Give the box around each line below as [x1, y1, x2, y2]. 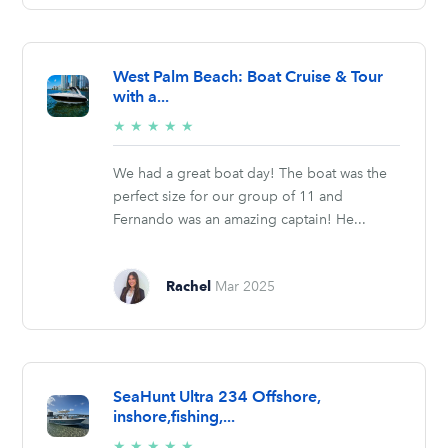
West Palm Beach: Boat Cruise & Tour [113, 67, 384, 87]
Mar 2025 [215, 278, 276, 296]
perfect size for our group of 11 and [113, 188, 344, 206]
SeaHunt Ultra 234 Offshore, [113, 387, 322, 407]
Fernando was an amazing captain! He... [113, 211, 367, 229]
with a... [113, 87, 170, 107]
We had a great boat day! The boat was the [113, 165, 388, 183]
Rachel [166, 278, 212, 295]
